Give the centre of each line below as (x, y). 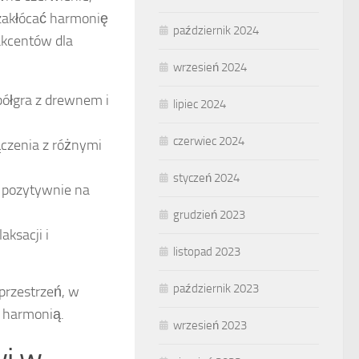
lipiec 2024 (200, 104)
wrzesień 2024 (210, 67)
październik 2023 (216, 288)
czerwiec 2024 (209, 141)
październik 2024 (216, 30)
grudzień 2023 (209, 215)
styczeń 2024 (206, 178)
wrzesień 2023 (210, 325)
